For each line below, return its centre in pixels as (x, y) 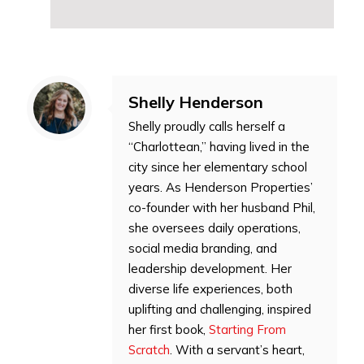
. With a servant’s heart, (237, 349)
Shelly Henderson (196, 102)
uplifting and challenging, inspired (220, 309)
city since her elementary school (218, 167)
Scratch (149, 349)
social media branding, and (203, 248)
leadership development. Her (210, 268)
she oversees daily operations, (214, 227)
